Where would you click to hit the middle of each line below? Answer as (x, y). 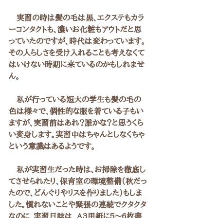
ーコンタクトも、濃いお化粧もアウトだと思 (75, 29)
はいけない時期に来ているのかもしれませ (77, 64)
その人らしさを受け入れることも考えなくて (77, 53)
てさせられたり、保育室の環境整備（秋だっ (78, 181)
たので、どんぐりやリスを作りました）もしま (75, 193)
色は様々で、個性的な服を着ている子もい (76, 111)
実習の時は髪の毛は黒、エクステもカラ (76, 18)
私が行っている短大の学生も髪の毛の (75, 99)
